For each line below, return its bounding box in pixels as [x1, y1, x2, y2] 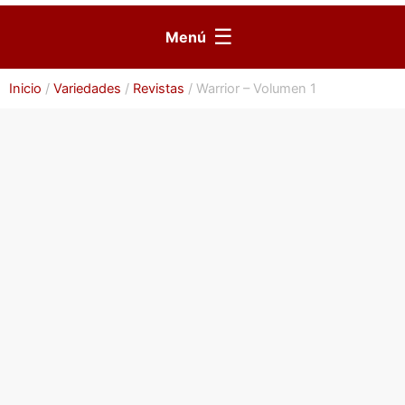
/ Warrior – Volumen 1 [184, 80, 316, 97]
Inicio [9, 80, 42, 97]
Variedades [53, 80, 121, 97]
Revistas [133, 80, 184, 97]
